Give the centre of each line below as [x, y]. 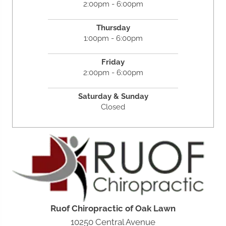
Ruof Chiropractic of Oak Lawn [113, 208]
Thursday [113, 27]
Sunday [134, 96]
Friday [113, 62]
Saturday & [99, 96]
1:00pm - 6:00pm [113, 38]
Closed [113, 107]
